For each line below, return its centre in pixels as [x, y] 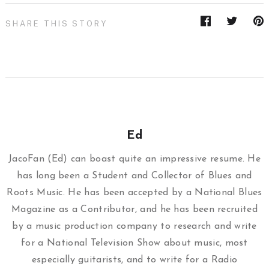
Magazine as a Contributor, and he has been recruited [134, 210]
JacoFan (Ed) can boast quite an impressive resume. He [134, 159]
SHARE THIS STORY [56, 24]
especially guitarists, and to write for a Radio [134, 260]
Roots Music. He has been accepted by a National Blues [134, 193]
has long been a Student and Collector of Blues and [134, 176]
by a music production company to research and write [134, 227]
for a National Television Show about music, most [134, 243]
